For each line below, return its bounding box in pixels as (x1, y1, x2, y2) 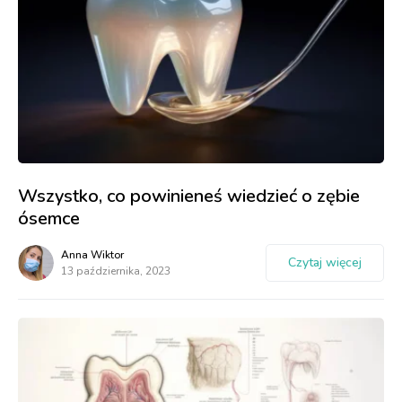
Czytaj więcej (288, 254, 362, 272)
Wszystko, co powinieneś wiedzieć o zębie (18, 184, 360, 209)
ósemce (18, 206, 80, 232)
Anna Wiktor (61, 248, 124, 263)
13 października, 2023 (61, 264, 170, 279)
